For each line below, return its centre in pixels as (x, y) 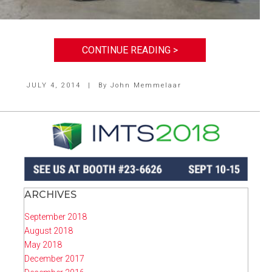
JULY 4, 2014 (55, 85)
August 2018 (49, 231)
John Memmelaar (146, 85)
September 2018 (56, 217)
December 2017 (54, 259)
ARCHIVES (50, 195)
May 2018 (43, 245)
